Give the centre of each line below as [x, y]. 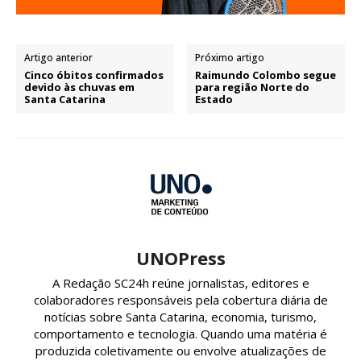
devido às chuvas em [79, 87]
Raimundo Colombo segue [266, 75]
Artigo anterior [58, 57]
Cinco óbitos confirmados [94, 75]
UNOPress [180, 257]
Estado [214, 99]
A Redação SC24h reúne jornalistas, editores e [180, 282]
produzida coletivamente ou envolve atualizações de [180, 350]
